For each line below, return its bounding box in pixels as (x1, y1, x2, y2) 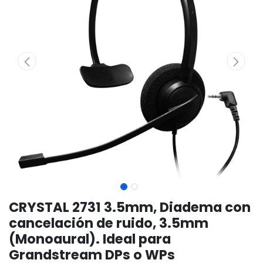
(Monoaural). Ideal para (9, 230, 171, 248)
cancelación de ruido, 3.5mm (9, 214, 208, 232)
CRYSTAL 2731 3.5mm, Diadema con (9, 198, 251, 217)
